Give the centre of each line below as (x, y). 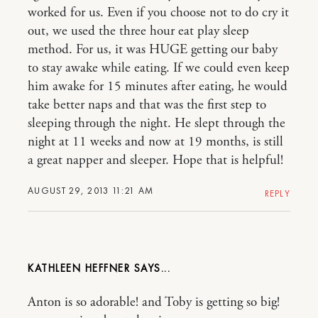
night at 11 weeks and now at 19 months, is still (155, 142)
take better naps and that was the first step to (147, 105)
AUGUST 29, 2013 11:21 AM (91, 191)
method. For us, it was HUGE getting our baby (153, 50)
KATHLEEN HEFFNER (79, 268)
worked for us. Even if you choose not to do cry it (158, 13)
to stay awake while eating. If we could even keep (159, 68)
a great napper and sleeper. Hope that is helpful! (155, 160)
